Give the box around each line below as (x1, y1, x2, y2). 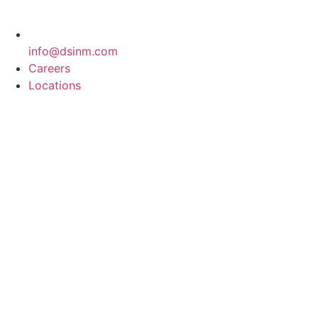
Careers (28, 61, 70, 75)
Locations (28, 78, 81, 92)
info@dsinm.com (28, 44, 118, 58)
